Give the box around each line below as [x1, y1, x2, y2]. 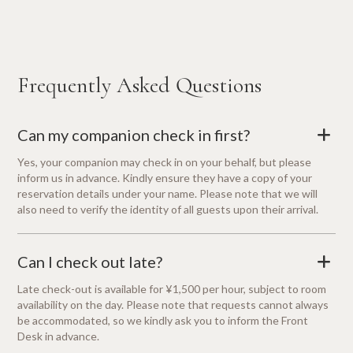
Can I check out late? [17, 252, 163, 272]
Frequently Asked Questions [17, 72, 262, 99]
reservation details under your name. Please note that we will [17, 187, 318, 201]
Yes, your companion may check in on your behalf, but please [17, 155, 312, 169]
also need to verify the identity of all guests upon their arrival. [17, 203, 319, 217]
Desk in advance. [17, 329, 100, 344]
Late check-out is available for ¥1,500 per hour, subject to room [17, 282, 327, 296]
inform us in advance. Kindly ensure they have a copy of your [17, 171, 313, 185]
